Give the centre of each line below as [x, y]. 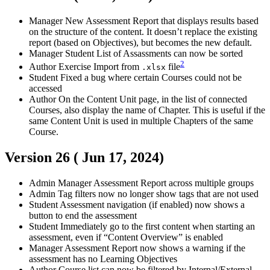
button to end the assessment [83, 216]
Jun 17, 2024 [121, 158]
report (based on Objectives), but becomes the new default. [140, 43]
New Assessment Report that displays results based [162, 21]
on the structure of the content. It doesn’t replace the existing [143, 32]
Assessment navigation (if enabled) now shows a [152, 205]
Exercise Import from [100, 67]
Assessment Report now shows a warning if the [155, 248]
